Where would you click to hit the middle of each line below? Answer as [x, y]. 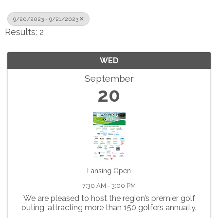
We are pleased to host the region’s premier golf [109, 198]
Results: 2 [24, 32]
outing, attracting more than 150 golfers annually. [109, 208]
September [109, 78]
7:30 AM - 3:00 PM [109, 186]
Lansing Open [109, 171]
